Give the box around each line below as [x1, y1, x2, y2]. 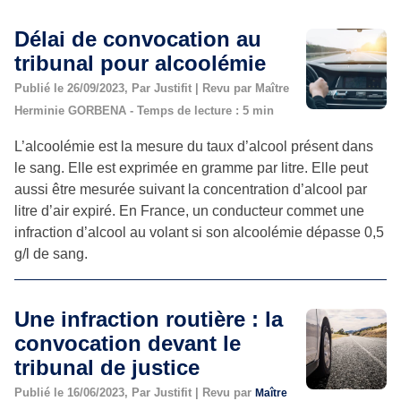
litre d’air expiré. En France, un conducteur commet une [14, 202, 364, 218]
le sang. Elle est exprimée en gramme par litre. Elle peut [14, 159, 368, 175]
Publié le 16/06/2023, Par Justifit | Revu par [14, 385, 255, 399]
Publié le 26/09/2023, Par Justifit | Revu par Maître [14, 81, 289, 95]
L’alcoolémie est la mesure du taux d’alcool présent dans [14, 138, 373, 154]
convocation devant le [14, 330, 241, 355]
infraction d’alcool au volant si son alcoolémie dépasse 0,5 [14, 224, 384, 240]
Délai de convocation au [14, 26, 261, 51]
